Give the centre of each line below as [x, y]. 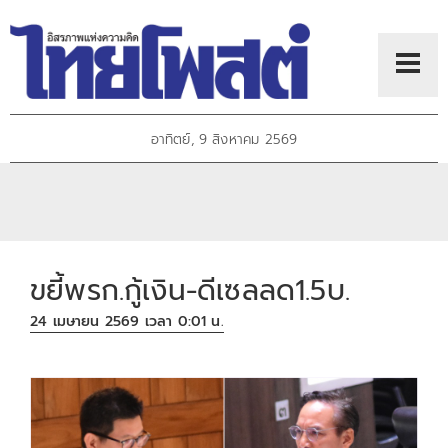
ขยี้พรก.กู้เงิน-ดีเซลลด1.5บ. [190, 290]
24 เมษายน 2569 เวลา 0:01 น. [127, 322]
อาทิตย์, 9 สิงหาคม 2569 [224, 140]
